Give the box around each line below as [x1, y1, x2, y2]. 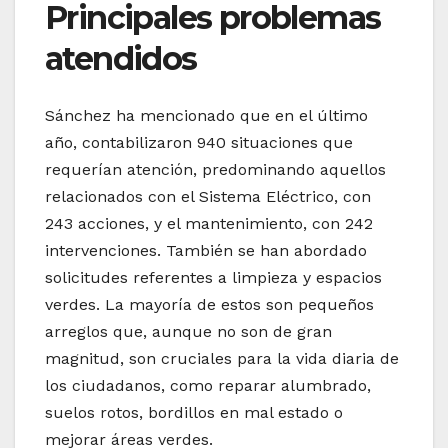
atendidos [45, 39, 197, 79]
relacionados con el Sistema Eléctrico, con [45, 186, 371, 206]
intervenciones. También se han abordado [45, 240, 367, 260]
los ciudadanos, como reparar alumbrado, [45, 375, 371, 395]
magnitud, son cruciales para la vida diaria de [45, 348, 399, 368]
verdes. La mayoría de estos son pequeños [45, 294, 374, 314]
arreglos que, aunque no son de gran [45, 321, 332, 341]
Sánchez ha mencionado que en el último [45, 105, 368, 125]
